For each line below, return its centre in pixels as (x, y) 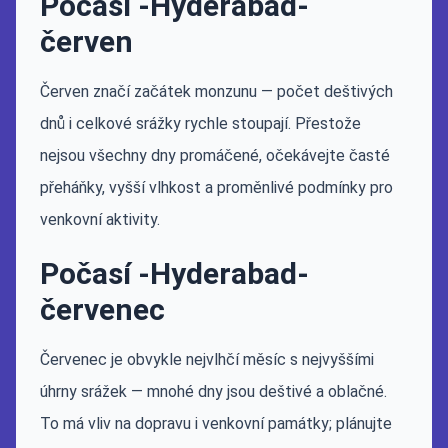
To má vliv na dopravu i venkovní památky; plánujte (216, 423)
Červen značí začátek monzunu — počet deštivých (216, 91)
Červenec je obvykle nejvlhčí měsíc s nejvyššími (207, 359)
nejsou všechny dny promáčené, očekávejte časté (215, 155)
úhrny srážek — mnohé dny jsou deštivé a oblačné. (213, 391)
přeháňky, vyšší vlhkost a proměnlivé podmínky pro (216, 187)
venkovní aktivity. (100, 219)
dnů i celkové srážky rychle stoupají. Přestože (200, 123)
